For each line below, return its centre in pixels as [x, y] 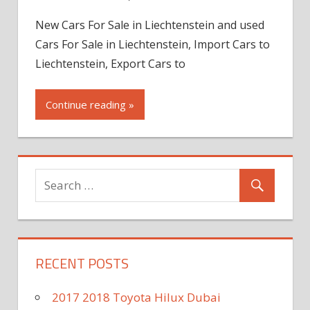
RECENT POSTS [82, 263]
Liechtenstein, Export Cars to [110, 64]
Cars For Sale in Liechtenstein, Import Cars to [153, 45]
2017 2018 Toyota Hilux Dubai [136, 297]
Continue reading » [90, 104]
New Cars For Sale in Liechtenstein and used [150, 25]
